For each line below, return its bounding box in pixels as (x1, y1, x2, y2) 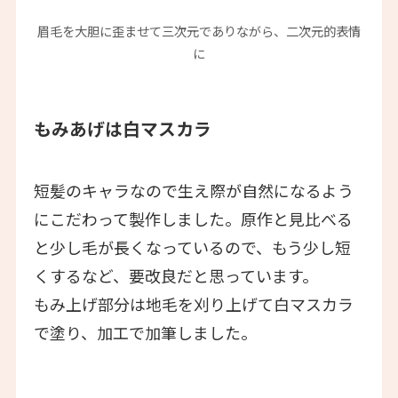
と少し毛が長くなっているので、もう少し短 (33, 235, 351, 259)
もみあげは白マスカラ (33, 115, 211, 142)
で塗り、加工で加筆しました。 (33, 320, 257, 344)
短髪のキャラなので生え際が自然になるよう (33, 178, 354, 202)
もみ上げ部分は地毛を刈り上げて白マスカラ (33, 291, 354, 315)
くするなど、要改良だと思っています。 (33, 263, 318, 287)
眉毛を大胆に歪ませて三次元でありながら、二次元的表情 (37, 21, 361, 41)
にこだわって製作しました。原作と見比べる (33, 206, 353, 230)
